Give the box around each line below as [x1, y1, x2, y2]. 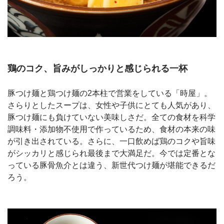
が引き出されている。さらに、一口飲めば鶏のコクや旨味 [7, 136, 215, 145]
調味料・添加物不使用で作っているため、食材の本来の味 [7, 124, 215, 133]
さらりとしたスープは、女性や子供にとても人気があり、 [7, 100, 215, 109]
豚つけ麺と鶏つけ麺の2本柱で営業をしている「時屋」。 [7, 88, 212, 97]
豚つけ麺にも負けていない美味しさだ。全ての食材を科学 [7, 112, 215, 121]
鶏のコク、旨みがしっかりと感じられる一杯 [7, 63, 187, 73]
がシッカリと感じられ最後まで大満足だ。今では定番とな [7, 148, 215, 157]
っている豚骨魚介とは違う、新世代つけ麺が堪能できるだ [7, 160, 215, 169]
